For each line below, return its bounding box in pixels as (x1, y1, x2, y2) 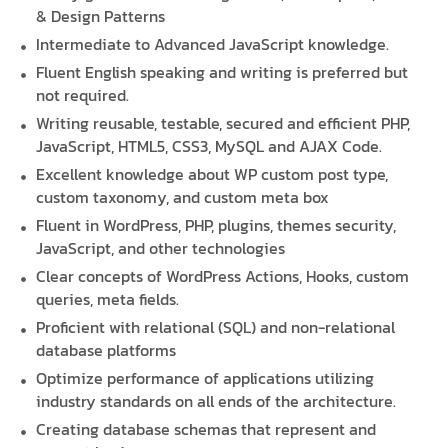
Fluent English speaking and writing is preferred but (36, 60, 409, 85)
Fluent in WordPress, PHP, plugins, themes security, (36, 213, 397, 238)
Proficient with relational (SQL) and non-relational (36, 315, 396, 340)
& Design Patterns (36, 4, 166, 29)
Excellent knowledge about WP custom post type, (36, 162, 389, 187)
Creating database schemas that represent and (36, 417, 377, 442)
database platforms (36, 338, 177, 363)
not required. (36, 83, 130, 108)
